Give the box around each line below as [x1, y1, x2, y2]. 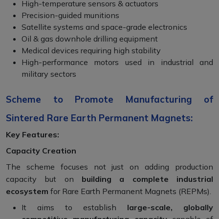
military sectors [22, 69, 76, 79]
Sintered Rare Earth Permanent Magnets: [6, 112, 193, 124]
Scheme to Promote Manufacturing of [6, 93, 213, 106]
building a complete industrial [82, 174, 213, 184]
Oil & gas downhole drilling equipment [22, 34, 158, 44]
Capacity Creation [6, 146, 76, 156]
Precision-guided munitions [22, 10, 119, 21]
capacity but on [6, 174, 82, 184]
